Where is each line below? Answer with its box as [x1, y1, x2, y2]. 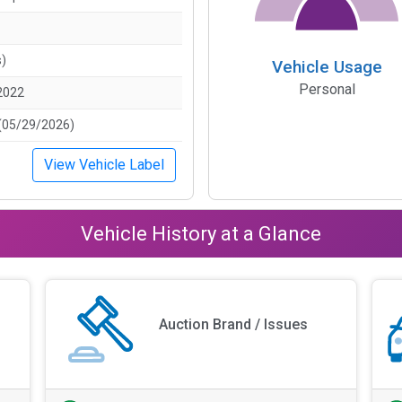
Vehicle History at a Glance [81, 222, 321, 245]
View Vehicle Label [44, 155, 164, 173]
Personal [298, 81, 355, 99]
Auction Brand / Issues [159, 316, 309, 334]
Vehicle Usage [271, 57, 382, 78]
